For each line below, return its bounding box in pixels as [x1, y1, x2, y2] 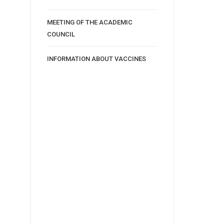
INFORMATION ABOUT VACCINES [46, 54, 146, 62]
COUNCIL [46, 30, 75, 38]
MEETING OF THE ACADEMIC [46, 18, 132, 26]
